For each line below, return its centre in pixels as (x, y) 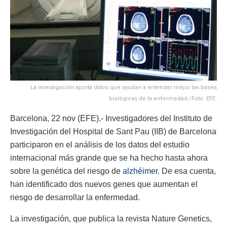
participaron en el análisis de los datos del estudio (100, 144)
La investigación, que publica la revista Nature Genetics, (111, 218)
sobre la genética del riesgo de (66, 171)
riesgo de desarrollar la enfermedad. (75, 197)
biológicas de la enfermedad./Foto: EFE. (163, 98)
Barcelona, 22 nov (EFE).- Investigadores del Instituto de (111, 118)
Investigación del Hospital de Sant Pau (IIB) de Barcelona (113, 131)
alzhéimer (140, 171)
